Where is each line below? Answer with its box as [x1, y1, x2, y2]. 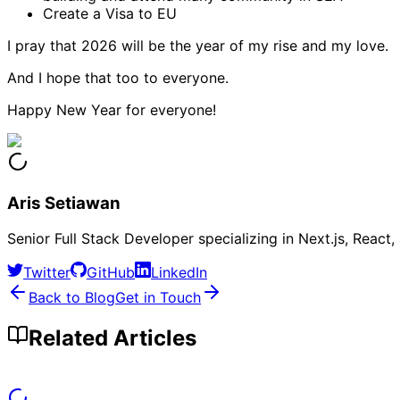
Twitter [23, 263, 71, 282]
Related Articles [29, 325, 196, 352]
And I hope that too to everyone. [7, 68, 229, 87]
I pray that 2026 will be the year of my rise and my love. [7, 36, 388, 54]
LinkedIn [151, 263, 207, 282]
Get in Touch [115, 288, 201, 307]
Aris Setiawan [7, 192, 121, 213]
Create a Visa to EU [43, 4, 177, 22]
